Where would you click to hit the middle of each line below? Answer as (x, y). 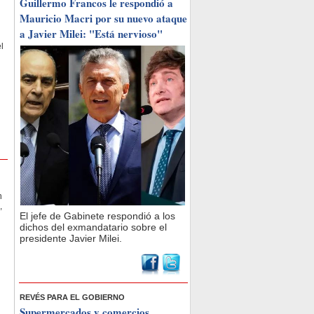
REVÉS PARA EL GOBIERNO (72, 297)
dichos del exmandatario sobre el (93, 227)
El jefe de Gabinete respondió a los (97, 216)
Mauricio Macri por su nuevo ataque (103, 18)
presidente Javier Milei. (71, 238)
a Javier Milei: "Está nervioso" (91, 34)
